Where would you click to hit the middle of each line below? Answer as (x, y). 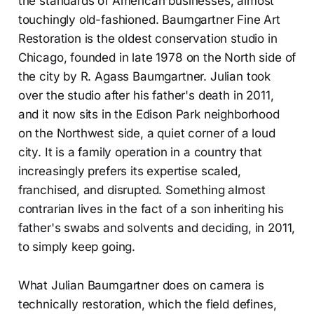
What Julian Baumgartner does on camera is (141, 285)
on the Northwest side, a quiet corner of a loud (146, 133)
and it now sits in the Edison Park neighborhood (149, 114)
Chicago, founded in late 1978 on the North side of (157, 57)
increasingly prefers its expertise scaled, (129, 171)
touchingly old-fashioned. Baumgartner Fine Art (149, 19)
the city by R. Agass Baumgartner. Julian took (144, 76)
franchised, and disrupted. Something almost (142, 190)
